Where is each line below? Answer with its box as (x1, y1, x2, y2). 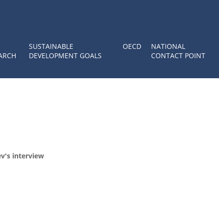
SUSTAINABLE (29, 42, 73, 51)
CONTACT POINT (151, 51, 205, 60)
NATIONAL (151, 42, 185, 51)
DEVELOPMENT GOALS (29, 51, 102, 60)
